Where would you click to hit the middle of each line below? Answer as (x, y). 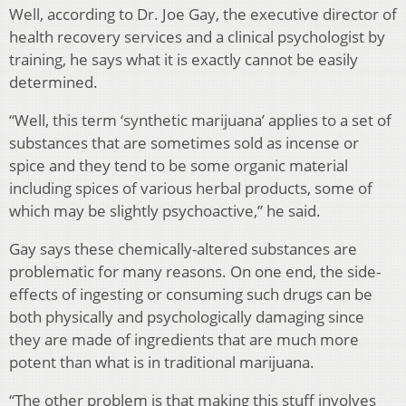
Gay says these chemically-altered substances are (183, 249)
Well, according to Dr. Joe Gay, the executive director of (203, 14)
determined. (53, 82)
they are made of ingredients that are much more (184, 340)
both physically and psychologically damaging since (187, 317)
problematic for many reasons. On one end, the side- (195, 272)
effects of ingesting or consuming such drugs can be (191, 295)
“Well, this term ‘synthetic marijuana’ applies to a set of (200, 121)
